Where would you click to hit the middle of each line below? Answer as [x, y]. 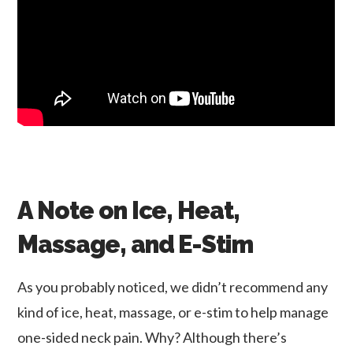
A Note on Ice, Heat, [128, 211]
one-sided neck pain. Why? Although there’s [152, 337]
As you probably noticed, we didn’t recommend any [173, 286]
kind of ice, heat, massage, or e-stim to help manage [173, 312]
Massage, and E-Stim [135, 245]
